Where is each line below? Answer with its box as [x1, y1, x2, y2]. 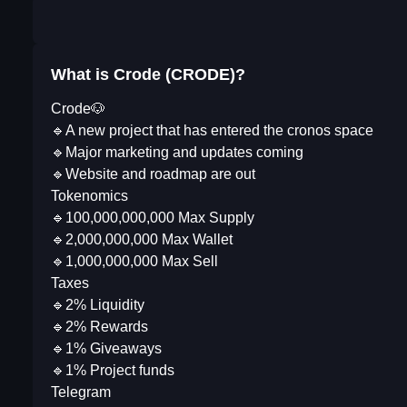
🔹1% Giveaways [51, 341, 162, 357]
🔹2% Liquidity [51, 297, 144, 313]
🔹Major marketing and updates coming [51, 144, 303, 161]
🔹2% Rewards [51, 319, 148, 335]
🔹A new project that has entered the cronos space [51, 123, 373, 139]
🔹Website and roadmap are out [51, 166, 255, 183]
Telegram [51, 384, 111, 401]
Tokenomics [51, 188, 128, 204]
